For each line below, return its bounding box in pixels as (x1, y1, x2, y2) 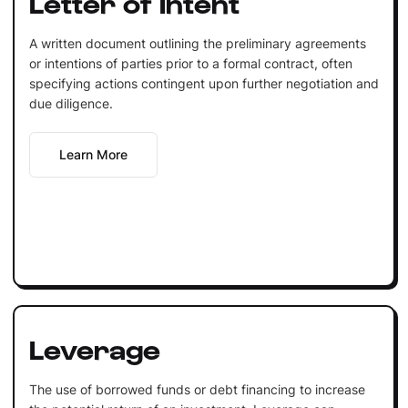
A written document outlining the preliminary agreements (28, 35, 366, 51)
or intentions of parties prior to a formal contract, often (28, 55, 352, 71)
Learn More (58, 146, 127, 162)
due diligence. (28, 95, 113, 111)
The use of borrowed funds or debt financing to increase (28, 381, 365, 397)
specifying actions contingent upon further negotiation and (28, 75, 379, 91)
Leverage (28, 331, 160, 364)
